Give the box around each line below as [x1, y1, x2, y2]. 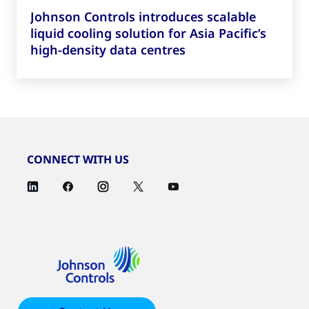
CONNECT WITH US [27, 152, 129, 168]
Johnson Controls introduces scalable [30, 8, 256, 26]
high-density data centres [30, 41, 186, 59]
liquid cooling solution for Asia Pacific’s [30, 25, 266, 42]
